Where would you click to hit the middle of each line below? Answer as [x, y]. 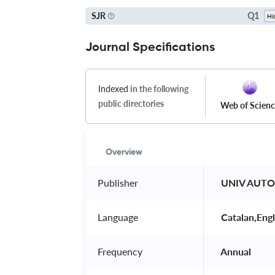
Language [118, 217]
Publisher [118, 182]
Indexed [113, 88]
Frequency [120, 251]
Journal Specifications [150, 48]
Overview [124, 152]
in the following [158, 88]
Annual [236, 251]
